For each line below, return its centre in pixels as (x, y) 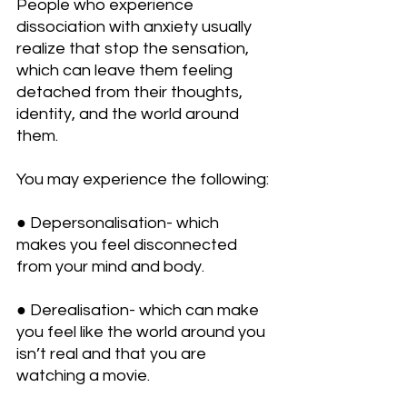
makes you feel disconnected (129, 245)
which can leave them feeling (126, 71)
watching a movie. (83, 376)
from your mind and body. (110, 267)
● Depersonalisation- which (119, 223)
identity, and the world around (129, 114)
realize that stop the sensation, (134, 49)
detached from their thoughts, (131, 93)
